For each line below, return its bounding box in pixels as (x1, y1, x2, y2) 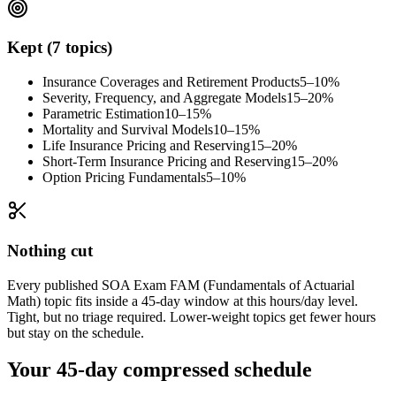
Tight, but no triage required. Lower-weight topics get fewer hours (7, 308, 376, 324)
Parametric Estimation (42, 106, 164, 122)
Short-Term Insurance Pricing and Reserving (42, 154, 291, 170)
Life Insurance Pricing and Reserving (42, 138, 250, 154)
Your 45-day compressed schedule (7, 358, 312, 382)
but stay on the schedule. (7, 324, 144, 340)
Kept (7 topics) (7, 38, 112, 57)
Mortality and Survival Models (42, 122, 213, 138)
